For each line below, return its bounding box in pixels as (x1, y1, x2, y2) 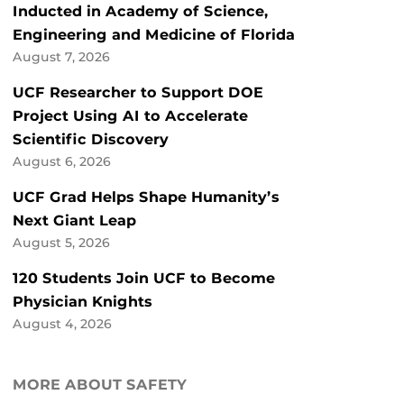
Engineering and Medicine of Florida (13, 26, 295, 44)
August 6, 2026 (13, 154, 111, 170)
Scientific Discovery (13, 131, 169, 149)
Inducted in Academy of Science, (13, 3, 269, 21)
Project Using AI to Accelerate (13, 107, 248, 125)
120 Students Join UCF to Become (13, 270, 275, 288)
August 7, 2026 (13, 50, 110, 65)
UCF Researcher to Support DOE (13, 84, 263, 102)
